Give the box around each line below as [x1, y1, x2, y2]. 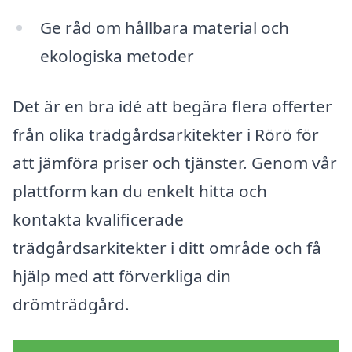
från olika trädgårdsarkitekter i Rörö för [13, 123, 319, 145]
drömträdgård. [13, 292, 130, 315]
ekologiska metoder [39, 45, 194, 68]
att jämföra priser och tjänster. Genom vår [13, 151, 337, 174]
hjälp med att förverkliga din [13, 264, 231, 287]
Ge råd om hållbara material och [39, 16, 289, 39]
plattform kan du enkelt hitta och [13, 179, 267, 202]
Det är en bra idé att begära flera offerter [13, 94, 332, 117]
